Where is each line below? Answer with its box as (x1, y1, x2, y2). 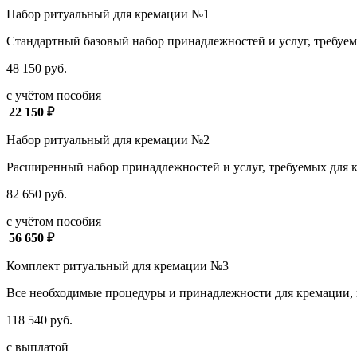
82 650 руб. (6, 186, 67, 201)
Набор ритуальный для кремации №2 (6, 132, 210, 147)
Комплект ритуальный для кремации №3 (6, 258, 229, 273)
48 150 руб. (6, 61, 67, 75)
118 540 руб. (6, 312, 73, 327)
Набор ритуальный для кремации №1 (6, 6, 210, 21)
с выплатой (6, 339, 69, 354)
